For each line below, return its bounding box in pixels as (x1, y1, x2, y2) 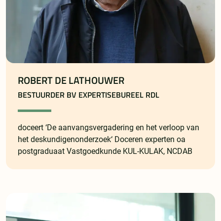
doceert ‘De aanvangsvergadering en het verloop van (18, 123, 199, 133)
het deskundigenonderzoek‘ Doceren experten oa (18, 135, 185, 145)
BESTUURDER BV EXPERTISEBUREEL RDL (18, 89, 159, 101)
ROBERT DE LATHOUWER (18, 73, 124, 88)
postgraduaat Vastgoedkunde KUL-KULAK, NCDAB (18, 147, 192, 156)
